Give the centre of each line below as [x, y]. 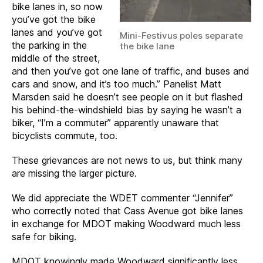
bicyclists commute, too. [65, 136]
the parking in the [49, 45]
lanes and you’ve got [57, 32]
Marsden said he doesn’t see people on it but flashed [127, 97]
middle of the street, [56, 58]
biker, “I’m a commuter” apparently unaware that [115, 123]
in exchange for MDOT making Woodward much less [126, 224]
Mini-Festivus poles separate [181, 35]
